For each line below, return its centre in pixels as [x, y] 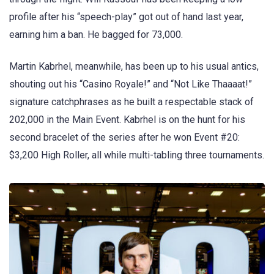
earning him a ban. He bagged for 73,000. [96, 35]
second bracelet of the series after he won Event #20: [124, 138]
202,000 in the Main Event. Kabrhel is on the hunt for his [127, 120]
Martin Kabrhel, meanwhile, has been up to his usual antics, [134, 67]
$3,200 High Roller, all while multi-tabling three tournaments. [137, 155]
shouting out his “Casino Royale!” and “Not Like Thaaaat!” [131, 84]
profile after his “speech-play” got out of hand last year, [126, 17]
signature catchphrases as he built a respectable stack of [131, 102]
